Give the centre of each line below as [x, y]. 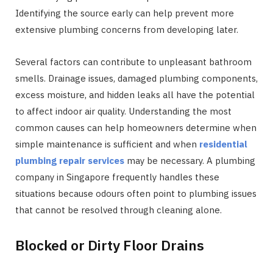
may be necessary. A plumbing [190, 160]
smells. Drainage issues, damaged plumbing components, [136, 78]
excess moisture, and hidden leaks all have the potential [135, 94]
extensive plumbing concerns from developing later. [127, 29]
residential [223, 144]
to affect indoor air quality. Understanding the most [123, 111]
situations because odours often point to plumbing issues [136, 193]
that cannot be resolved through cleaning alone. [119, 210]
